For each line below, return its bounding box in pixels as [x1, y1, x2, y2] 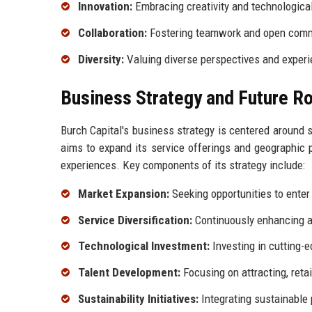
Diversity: [78, 52, 124, 66]
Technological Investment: [78, 239, 210, 253]
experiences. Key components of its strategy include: [61, 157, 305, 172]
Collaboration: [78, 26, 147, 40]
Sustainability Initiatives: [78, 292, 198, 306]
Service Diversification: [78, 212, 192, 227]
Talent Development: [78, 265, 180, 280]
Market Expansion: [78, 186, 169, 201]
